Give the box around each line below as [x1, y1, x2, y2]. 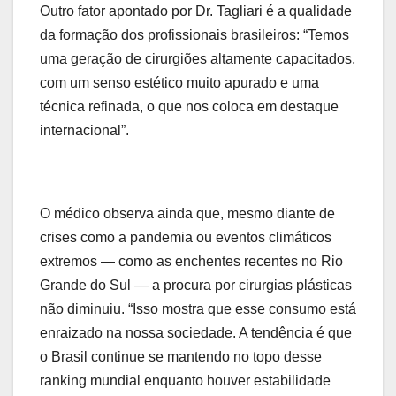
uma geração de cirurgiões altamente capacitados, [40, 50, 355, 66]
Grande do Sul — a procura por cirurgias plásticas [40, 277, 352, 293]
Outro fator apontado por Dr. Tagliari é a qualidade [40, 3, 352, 19]
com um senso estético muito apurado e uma [40, 74, 319, 90]
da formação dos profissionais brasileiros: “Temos [40, 27, 349, 42]
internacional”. [40, 122, 129, 138]
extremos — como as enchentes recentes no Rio [40, 253, 343, 269]
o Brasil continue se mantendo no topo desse [40, 348, 322, 364]
